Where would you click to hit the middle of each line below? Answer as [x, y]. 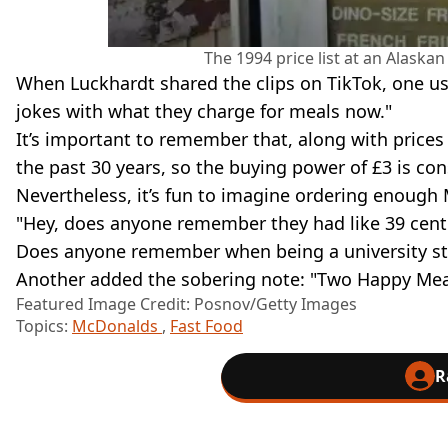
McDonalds [117, 326]
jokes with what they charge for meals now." [204, 111]
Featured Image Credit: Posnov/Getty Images [186, 304]
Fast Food [206, 326]
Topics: [44, 326]
